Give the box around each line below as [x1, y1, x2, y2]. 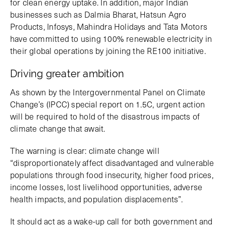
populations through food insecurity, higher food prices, [10, 168, 213, 181]
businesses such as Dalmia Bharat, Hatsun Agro [10, 8, 187, 20]
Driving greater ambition [10, 68, 125, 80]
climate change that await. [10, 122, 105, 134]
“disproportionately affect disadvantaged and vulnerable [10, 156, 214, 168]
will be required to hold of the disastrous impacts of [10, 110, 200, 122]
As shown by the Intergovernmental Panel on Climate [10, 86, 206, 98]
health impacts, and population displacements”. [10, 193, 183, 205]
